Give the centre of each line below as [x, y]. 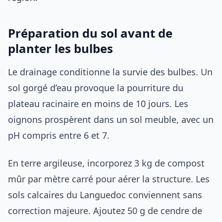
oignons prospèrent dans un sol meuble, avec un [111, 119]
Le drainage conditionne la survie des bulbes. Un [110, 72]
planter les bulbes [60, 48]
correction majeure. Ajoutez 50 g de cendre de [105, 210]
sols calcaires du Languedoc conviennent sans [105, 194]
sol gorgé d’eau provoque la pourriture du [96, 87]
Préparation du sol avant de [90, 33]
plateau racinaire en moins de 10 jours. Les [98, 103]
